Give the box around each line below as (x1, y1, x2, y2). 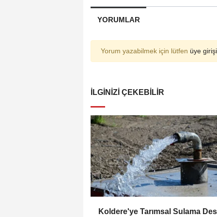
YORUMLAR (97, 15, 140, 24)
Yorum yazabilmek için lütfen (101, 47, 190, 55)
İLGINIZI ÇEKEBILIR (91, 88, 164, 97)
